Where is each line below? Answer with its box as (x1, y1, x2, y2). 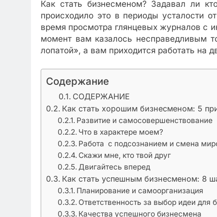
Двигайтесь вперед (78, 162, 151, 171)
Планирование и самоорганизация (77, 186, 204, 195)
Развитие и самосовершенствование (77, 115, 213, 125)
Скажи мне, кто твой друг (78, 150, 171, 160)
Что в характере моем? (78, 127, 164, 137)
